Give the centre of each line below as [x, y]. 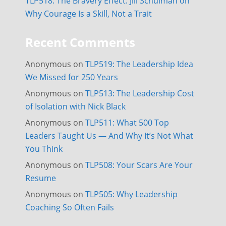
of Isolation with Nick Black [75, 106]
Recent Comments [80, 42]
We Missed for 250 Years [72, 77]
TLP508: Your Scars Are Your [139, 165]
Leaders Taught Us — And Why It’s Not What [109, 136]
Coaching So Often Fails [70, 207]
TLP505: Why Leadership [131, 194]
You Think [44, 149]
